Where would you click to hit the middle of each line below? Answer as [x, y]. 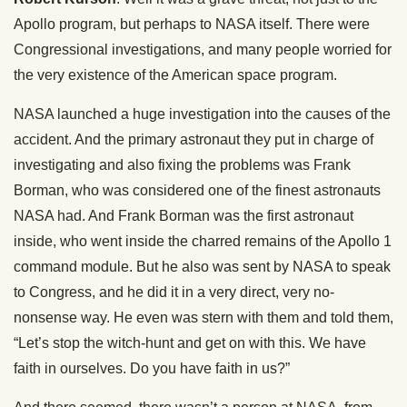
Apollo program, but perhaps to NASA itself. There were [192, 25]
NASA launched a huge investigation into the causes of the [202, 114]
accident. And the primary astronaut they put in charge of [194, 140]
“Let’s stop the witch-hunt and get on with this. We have [190, 343]
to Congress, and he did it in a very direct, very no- [174, 293]
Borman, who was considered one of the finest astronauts [197, 191]
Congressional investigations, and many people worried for [203, 50]
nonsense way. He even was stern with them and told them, [203, 318]
